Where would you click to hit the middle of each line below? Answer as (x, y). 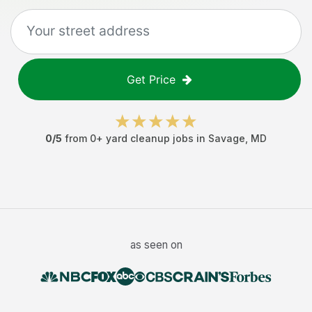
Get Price (151, 79)
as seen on (156, 245)
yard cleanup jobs (150, 138)
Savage (227, 138)
